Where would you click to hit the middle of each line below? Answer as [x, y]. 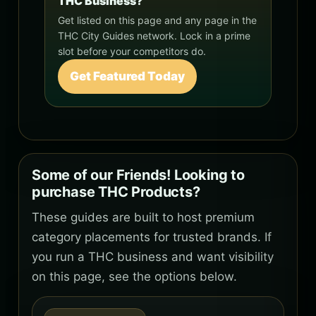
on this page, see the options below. [134, 276]
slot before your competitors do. [132, 51]
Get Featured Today [127, 76]
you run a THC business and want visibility [153, 256]
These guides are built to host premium [143, 217]
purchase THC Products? [116, 192]
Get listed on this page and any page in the [157, 20]
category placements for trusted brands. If [152, 237]
